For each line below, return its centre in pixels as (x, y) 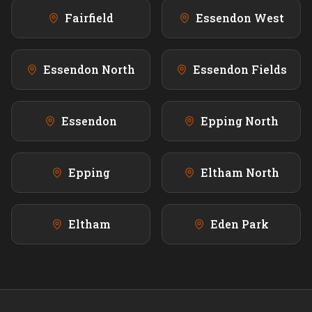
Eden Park (240, 224)
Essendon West (240, 18)
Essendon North (89, 70)
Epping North (240, 121)
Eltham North (240, 173)
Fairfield (89, 18)
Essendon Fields (240, 70)
